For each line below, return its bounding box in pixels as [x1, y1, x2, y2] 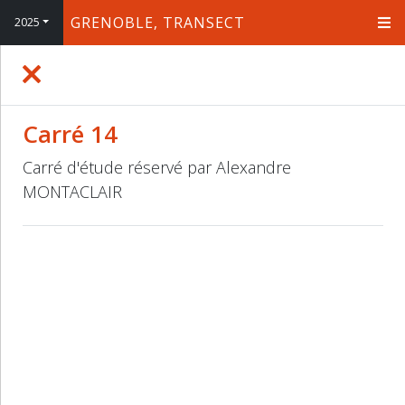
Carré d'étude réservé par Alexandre [23, 156, 291, 178]
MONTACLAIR [23, 181, 122, 202]
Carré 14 [23, 118, 118, 150]
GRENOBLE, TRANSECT [71, 13, 246, 33]
